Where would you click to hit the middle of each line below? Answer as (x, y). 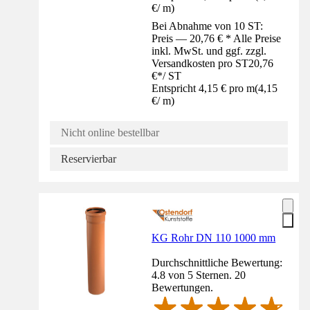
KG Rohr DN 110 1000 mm (214, 238)
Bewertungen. (183, 288)
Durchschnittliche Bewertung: (217, 263)
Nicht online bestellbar (110, 133)
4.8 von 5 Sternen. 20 (199, 275)
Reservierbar (89, 159)
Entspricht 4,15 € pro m (203, 89)
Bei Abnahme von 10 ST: (208, 26)
